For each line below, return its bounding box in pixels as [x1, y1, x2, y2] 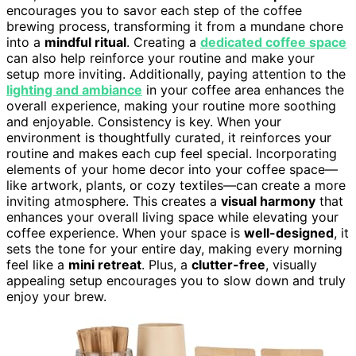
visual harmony [221, 192, 315, 209]
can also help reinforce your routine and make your [6, 49, 315, 66]
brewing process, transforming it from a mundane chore [6, 17, 343, 34]
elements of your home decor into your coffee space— [6, 161, 338, 177]
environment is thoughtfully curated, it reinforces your [6, 129, 331, 145]
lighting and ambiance [6, 81, 142, 98]
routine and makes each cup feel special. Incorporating [6, 145, 337, 161]
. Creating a [126, 33, 200, 50]
